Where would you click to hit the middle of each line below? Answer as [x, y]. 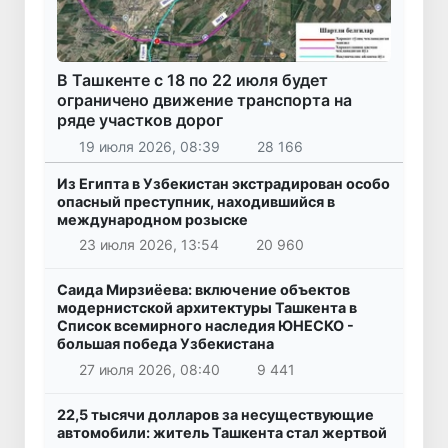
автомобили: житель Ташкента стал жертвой [222, 433]
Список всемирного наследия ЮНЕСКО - [205, 326]
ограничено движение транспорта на [204, 100]
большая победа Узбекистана [165, 344]
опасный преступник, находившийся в [196, 201]
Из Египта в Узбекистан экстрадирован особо [223, 183]
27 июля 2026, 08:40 [149, 370]
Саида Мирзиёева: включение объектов [203, 290]
